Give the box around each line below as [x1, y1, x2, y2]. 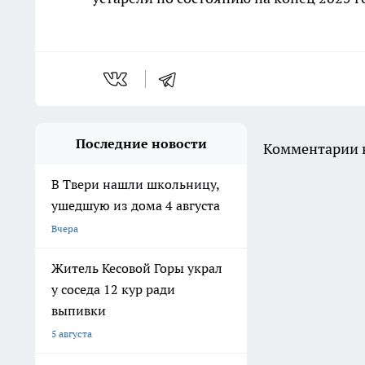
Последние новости [75, 135, 207, 152]
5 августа [51, 328, 92, 341]
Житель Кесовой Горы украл [51, 260, 222, 277]
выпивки [51, 302, 106, 319]
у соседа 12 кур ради [51, 281, 175, 298]
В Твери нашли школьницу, [51, 176, 220, 193]
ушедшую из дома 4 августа [51, 197, 220, 214]
